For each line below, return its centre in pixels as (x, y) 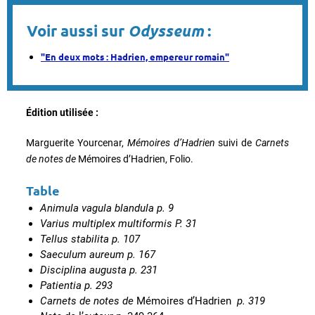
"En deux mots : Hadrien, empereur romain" (135, 57)
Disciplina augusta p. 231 (99, 270)
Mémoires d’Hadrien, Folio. (136, 159)
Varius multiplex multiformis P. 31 (118, 223)
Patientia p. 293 (76, 285)
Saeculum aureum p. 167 (98, 254)
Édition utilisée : (62, 112)
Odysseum (166, 30)
